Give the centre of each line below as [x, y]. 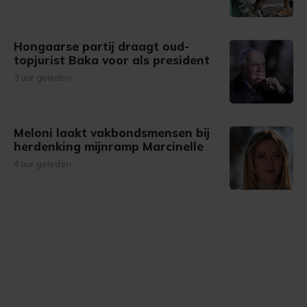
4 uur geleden [42, 164]
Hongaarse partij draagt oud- [101, 46]
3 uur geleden [42, 77]
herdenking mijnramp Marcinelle [109, 146]
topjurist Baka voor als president [112, 60]
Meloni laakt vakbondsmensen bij [112, 133]
